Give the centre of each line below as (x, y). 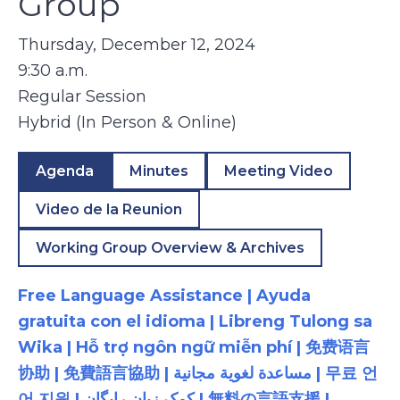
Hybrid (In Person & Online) (127, 122)
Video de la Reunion (109, 209)
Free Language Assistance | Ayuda (164, 296)
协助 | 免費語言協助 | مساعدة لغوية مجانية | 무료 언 (96, 373)
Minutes (159, 171)
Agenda (65, 171)
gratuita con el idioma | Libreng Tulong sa (195, 321)
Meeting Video (279, 171)
